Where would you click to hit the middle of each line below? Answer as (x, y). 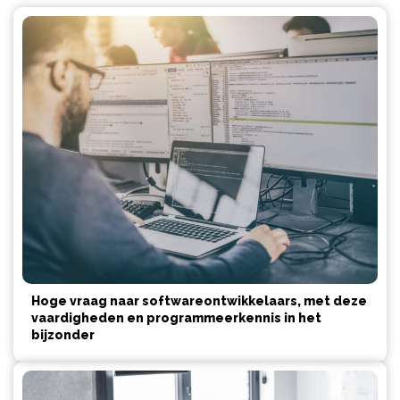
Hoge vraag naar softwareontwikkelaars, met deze (199, 301)
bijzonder (63, 335)
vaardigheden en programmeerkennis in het (176, 318)
